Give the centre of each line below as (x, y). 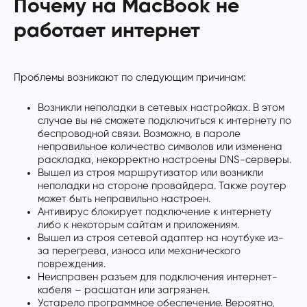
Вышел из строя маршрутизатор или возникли (150, 173)
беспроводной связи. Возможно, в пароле (139, 134)
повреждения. (72, 264)
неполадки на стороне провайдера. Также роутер (162, 186)
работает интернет (107, 31)
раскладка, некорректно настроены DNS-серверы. (164, 160)
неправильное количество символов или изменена (160, 147)
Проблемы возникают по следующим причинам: (130, 77)
